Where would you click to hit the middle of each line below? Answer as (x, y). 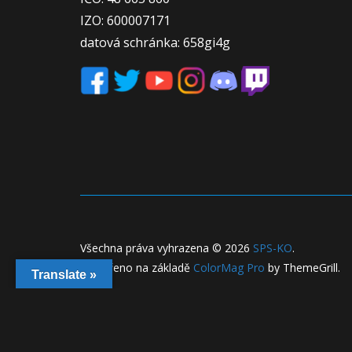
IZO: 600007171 (125, 21)
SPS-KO (273, 248)
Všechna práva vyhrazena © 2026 (167, 248)
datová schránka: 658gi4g (155, 43)
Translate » (64, 275)
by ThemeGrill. (302, 268)
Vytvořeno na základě (137, 268)
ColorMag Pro (229, 268)
